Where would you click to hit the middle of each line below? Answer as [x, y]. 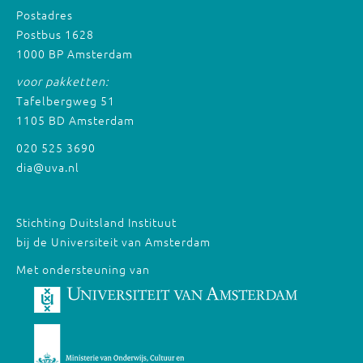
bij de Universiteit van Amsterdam [113, 241]
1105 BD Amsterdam [75, 120]
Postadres [45, 15]
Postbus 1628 [55, 34]
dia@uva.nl [48, 167]
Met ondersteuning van [83, 269]
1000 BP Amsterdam [75, 53]
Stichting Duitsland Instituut [96, 222]
